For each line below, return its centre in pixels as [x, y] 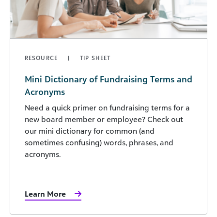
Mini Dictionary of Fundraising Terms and [108, 79]
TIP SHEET [95, 58]
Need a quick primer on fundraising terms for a [107, 107]
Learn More [45, 194]
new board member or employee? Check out [104, 119]
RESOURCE [42, 58]
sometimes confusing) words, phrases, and [99, 142]
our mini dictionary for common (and [90, 131]
